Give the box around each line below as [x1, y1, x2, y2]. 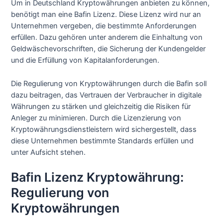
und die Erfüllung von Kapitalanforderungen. [11, 56, 160, 65]
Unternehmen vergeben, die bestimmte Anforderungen [11, 21, 197, 31]
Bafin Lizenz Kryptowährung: [11, 170, 184, 185]
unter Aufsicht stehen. [11, 147, 86, 157]
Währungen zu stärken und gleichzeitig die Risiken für [11, 102, 191, 111]
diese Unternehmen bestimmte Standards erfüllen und [11, 136, 194, 145]
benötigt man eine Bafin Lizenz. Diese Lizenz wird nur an [11, 10, 202, 19]
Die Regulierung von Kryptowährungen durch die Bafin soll [11, 79, 207, 88]
